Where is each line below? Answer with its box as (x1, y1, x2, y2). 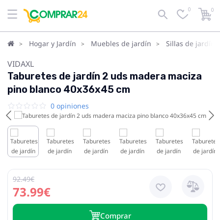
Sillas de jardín (166, 39, 215, 48)
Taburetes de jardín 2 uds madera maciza (7, 70, 202, 82)
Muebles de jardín (91, 39, 151, 48)
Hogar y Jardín (29, 39, 76, 48)
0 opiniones (51, 101, 89, 110)
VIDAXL (7, 58, 34, 69)
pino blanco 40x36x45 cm (7, 83, 130, 95)
